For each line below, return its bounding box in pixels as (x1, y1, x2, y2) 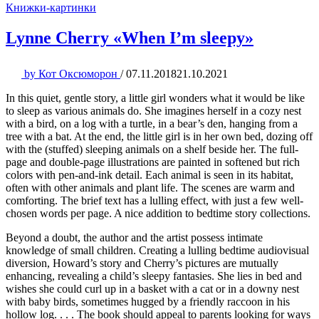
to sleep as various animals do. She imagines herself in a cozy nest (6, 104, 301, 117)
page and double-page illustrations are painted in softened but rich (6, 155, 300, 168)
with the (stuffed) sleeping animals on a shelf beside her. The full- (6, 142, 298, 155)
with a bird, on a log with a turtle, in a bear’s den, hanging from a (6, 117, 298, 130)
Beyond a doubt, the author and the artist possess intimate (6, 231, 263, 244)
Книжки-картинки (6, 1, 96, 14)
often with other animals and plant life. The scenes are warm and (6, 181, 295, 194)
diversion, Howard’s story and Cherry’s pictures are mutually (6, 256, 278, 269)
